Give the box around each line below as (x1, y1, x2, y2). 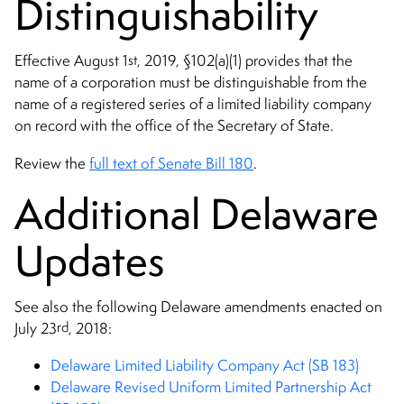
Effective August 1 (14, 50, 128, 71)
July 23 (14, 317, 57, 338)
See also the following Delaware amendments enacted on (14, 296, 382, 317)
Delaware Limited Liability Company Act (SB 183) (50, 355, 359, 376)
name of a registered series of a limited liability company (14, 94, 372, 115)
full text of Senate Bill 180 (89, 153, 253, 174)
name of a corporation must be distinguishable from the (14, 72, 367, 93)
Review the (14, 153, 89, 174)
